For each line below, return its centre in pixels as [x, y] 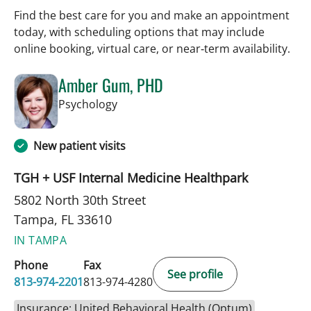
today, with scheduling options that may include [139, 32]
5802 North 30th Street [80, 200]
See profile [195, 274]
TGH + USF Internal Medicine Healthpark [131, 177]
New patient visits [79, 145]
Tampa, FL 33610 [63, 219]
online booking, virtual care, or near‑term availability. [152, 48]
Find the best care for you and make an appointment [152, 15]
